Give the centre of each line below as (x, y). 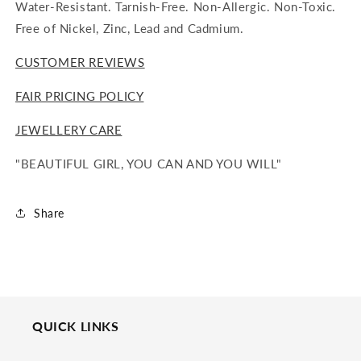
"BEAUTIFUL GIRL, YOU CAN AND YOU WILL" (149, 164)
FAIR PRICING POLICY (80, 96)
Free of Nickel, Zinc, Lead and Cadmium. (130, 29)
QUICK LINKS (76, 326)
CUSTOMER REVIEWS (80, 62)
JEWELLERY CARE (69, 130)
